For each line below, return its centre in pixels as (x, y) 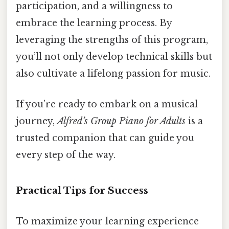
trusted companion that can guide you (105, 138)
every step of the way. (66, 155)
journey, (37, 121)
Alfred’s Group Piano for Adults (121, 121)
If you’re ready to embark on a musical (107, 104)
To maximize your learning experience (107, 221)
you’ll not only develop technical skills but (114, 57)
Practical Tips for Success (82, 191)
